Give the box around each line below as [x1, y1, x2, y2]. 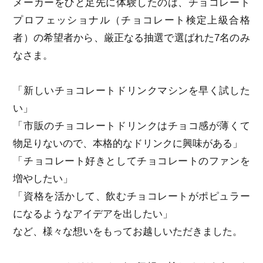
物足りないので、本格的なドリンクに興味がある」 [13, 138, 243, 150]
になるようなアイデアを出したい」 [13, 208, 173, 220]
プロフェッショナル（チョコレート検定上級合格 [13, 15, 250, 26]
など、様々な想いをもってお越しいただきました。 [13, 226, 243, 238]
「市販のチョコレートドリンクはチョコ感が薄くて [13, 120, 250, 132]
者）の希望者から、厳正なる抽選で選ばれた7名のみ [13, 32, 250, 44]
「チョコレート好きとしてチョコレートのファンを [13, 156, 250, 167]
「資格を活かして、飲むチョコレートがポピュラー [13, 191, 250, 203]
